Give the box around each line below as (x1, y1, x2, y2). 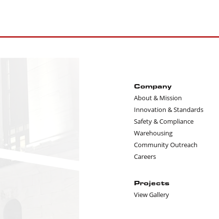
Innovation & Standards (134, 105, 203, 114)
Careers (134, 152, 156, 161)
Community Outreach (134, 140, 197, 149)
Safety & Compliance (134, 117, 194, 126)
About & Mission (134, 93, 182, 102)
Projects (134, 178, 170, 187)
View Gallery (134, 190, 169, 199)
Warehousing (134, 129, 173, 137)
